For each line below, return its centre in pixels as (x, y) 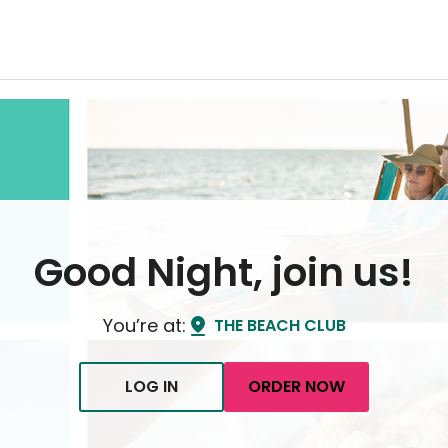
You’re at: (144, 325)
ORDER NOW (296, 386)
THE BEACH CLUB (279, 325)
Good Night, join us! (224, 272)
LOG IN (151, 386)
